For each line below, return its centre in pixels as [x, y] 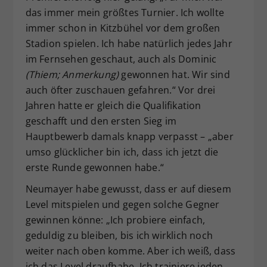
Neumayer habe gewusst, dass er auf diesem [128, 189]
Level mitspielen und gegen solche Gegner [122, 205]
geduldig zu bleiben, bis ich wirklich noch [119, 236]
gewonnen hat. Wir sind [174, 75]
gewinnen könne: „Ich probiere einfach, [115, 220]
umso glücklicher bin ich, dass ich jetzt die [122, 152]
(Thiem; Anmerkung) [72, 75]
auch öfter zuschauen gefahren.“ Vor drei [120, 90]
